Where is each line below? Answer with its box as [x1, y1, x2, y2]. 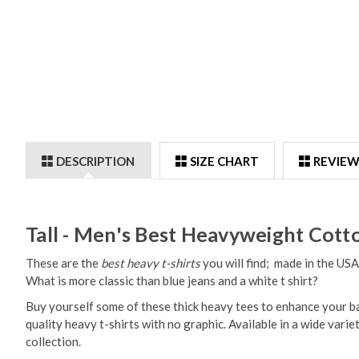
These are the [26, 256, 101, 271]
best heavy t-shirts [101, 256, 200, 271]
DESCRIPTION [56, 153, 135, 168]
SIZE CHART [189, 153, 259, 168]
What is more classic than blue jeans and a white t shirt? [26, 273, 321, 288]
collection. [26, 334, 81, 349]
